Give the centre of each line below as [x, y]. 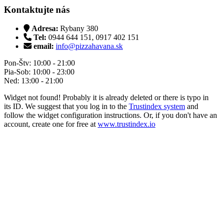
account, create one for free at [51, 124]
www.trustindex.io [127, 124]
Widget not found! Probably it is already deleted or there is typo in [106, 98]
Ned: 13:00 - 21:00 [34, 81]
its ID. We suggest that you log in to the [66, 107]
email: [44, 46]
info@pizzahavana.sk [89, 46]
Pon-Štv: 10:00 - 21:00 [39, 63]
